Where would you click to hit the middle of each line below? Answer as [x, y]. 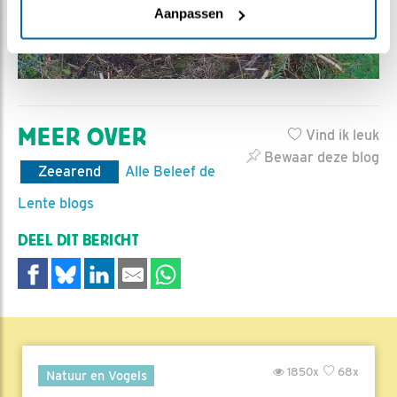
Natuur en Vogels [96, 375]
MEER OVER [82, 137]
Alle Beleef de [170, 171]
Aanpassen [188, 13]
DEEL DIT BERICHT [78, 240]
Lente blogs [56, 203]
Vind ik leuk [341, 135]
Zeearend [70, 171]
